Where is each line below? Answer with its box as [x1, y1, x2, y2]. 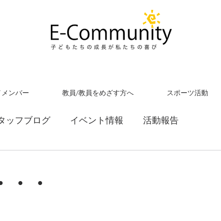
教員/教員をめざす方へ [62, 88, 134, 97]
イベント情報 [70, 115, 123, 125]
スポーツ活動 [166, 88, 208, 97]
